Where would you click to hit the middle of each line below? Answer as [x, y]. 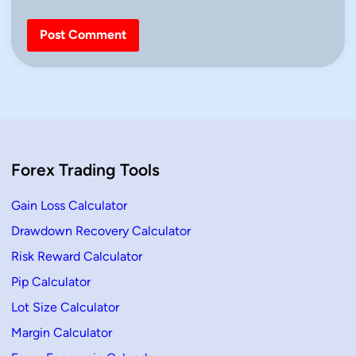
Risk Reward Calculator [77, 257]
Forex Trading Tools [85, 170]
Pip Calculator [51, 282]
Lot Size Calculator [65, 308]
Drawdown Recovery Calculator [101, 231]
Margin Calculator [62, 333]
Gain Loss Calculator [69, 206]
